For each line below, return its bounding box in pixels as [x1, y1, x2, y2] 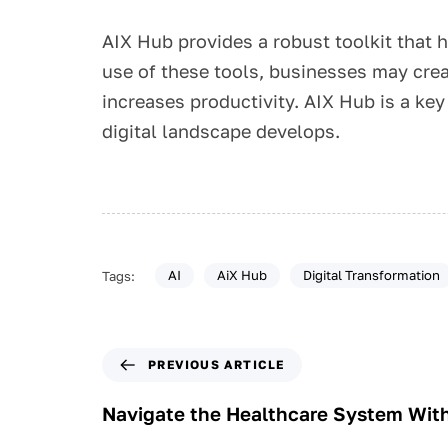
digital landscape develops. [102, 119, 345, 142]
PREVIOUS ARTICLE [148, 356, 285, 372]
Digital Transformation [302, 267, 440, 284]
